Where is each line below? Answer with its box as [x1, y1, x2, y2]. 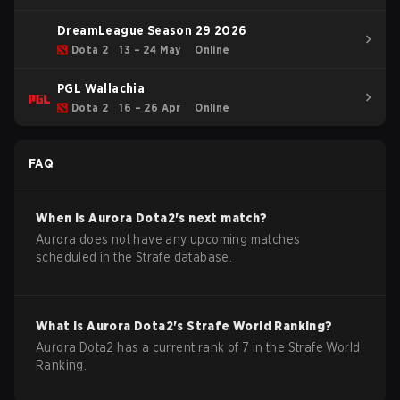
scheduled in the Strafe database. [36, 250, 233, 264]
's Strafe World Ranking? [173, 319, 333, 333]
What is [36, 319, 87, 333]
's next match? [175, 211, 268, 225]
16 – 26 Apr [119, 101, 181, 114]
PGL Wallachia [57, 81, 146, 96]
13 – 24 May [119, 43, 181, 56]
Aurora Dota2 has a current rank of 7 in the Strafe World [36, 340, 361, 354]
